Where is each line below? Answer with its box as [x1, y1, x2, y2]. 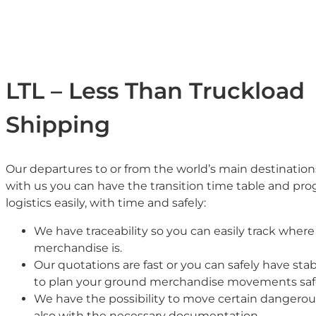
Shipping [6, 111, 110, 139]
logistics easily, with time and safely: [6, 195, 206, 209]
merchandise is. [34, 241, 122, 255]
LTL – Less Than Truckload [6, 77, 305, 105]
